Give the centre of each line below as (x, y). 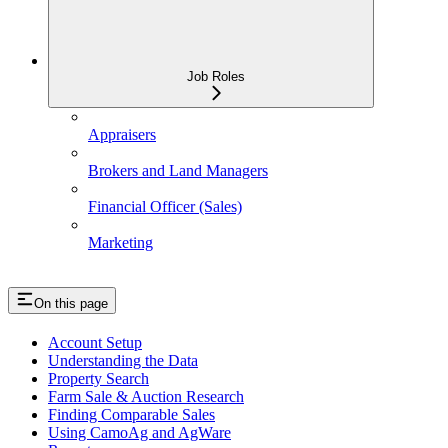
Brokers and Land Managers (178, 170)
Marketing (120, 242)
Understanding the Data (123, 361)
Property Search (98, 379)
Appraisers (122, 134)
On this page (71, 304)
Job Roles (216, 76)
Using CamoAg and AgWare (139, 433)
